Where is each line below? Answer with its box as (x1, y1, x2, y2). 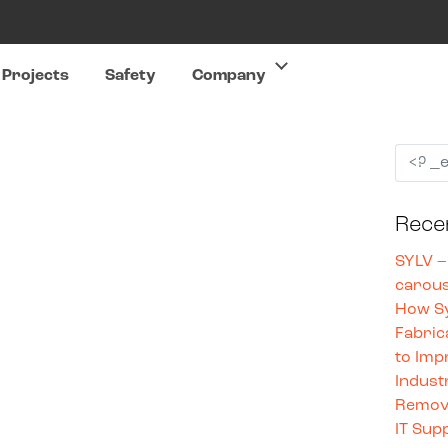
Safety (105, 68, 157, 84)
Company (192, 68, 267, 84)
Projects (2, 68, 70, 84)
